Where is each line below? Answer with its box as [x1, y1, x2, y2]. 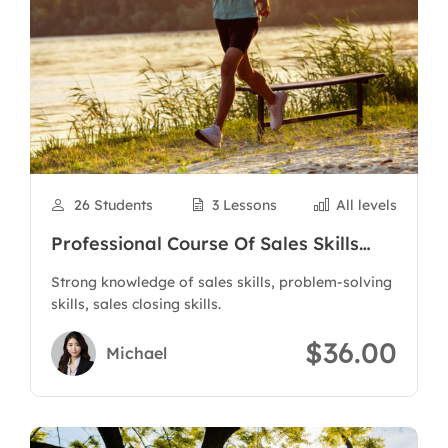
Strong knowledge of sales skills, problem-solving [51, 273, 392, 291]
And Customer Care [51, 257, 226, 280]
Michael [106, 342, 167, 363]
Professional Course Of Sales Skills [51, 232, 359, 255]
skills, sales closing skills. [51, 295, 221, 313]
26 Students [73, 196, 153, 214]
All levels [336, 196, 397, 214]
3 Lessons [211, 196, 277, 214]
